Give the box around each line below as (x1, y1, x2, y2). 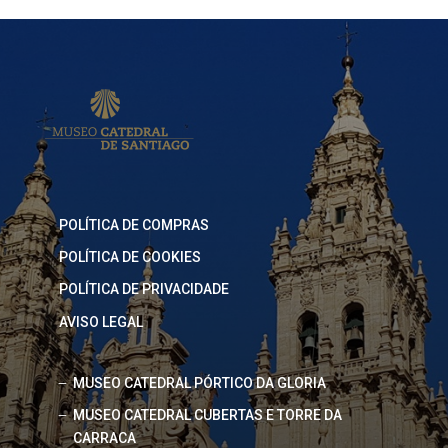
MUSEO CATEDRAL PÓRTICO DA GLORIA (72, 374, 326, 391)
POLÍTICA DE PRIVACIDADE (58, 281, 229, 298)
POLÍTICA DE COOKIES (58, 249, 201, 266)
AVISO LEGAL (58, 313, 143, 330)
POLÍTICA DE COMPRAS (58, 216, 209, 233)
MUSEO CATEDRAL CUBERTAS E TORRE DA (72, 407, 342, 424)
